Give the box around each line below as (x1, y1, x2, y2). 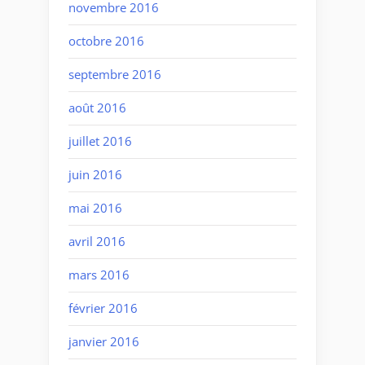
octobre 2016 (68, 33, 144, 50)
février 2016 (68, 300, 138, 317)
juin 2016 (68, 166, 122, 183)
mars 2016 (68, 266, 130, 284)
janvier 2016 (68, 333, 139, 350)
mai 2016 (68, 200, 122, 217)
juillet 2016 (68, 133, 132, 150)
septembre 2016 (68, 66, 161, 83)
